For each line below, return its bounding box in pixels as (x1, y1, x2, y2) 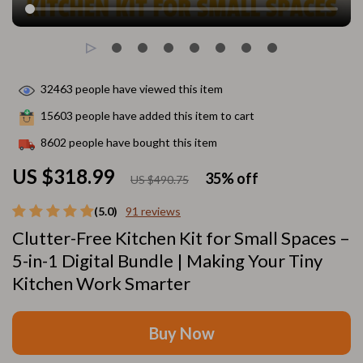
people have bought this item (66, 135, 217, 150)
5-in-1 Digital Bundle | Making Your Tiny (12, 250, 322, 271)
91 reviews (126, 204, 181, 218)
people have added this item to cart (73, 109, 254, 123)
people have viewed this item (73, 82, 223, 96)
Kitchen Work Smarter (12, 272, 190, 294)
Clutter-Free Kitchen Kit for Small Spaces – (12, 227, 350, 249)
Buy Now (148, 323, 215, 343)
